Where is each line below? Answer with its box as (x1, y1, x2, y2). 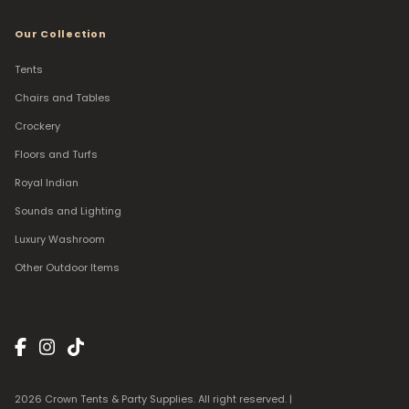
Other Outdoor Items (15, 260, 120, 276)
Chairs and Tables (15, 90, 110, 106)
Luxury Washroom (15, 232, 105, 247)
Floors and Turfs (15, 147, 98, 163)
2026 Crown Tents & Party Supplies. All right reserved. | (15, 392, 295, 407)
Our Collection (15, 26, 107, 42)
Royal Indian (15, 175, 79, 191)
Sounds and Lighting (15, 204, 121, 219)
